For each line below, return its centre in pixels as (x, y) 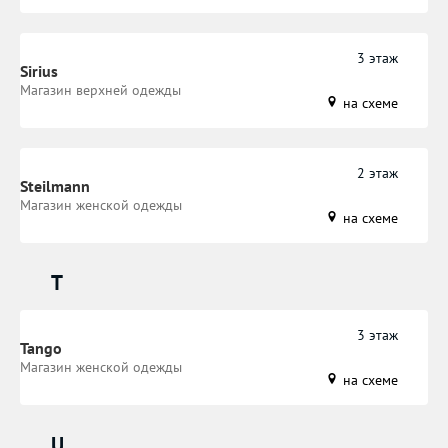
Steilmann (55, 186)
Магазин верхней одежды (100, 90)
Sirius (39, 71)
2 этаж (377, 172)
